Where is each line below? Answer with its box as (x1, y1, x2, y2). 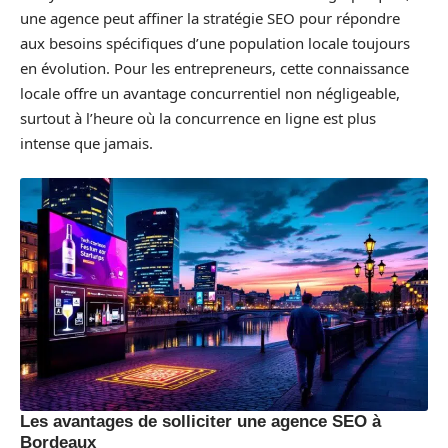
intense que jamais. (20, 132, 153, 153)
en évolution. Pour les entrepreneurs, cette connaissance (20, 57, 409, 78)
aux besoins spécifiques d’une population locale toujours (20, 32, 410, 53)
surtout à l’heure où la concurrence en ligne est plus (20, 107, 376, 128)
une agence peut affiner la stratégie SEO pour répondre (20, 7, 400, 28)
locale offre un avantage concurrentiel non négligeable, (20, 82, 400, 103)
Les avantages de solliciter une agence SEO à (20, 412, 381, 432)
